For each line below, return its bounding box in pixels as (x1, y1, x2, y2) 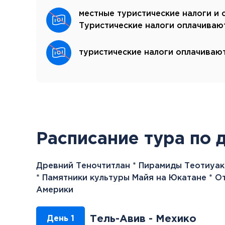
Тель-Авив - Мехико (90, 214, 196, 223)
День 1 (47, 214, 74, 222)
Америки (36, 186, 73, 194)
